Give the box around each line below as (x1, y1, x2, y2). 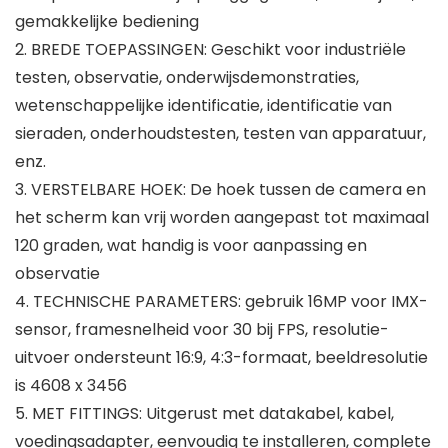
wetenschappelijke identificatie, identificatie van (15, 94, 392, 118)
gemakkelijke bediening (15, 10, 199, 34)
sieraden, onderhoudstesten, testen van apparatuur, (15, 122, 426, 146)
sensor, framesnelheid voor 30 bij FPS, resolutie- (15, 318, 389, 342)
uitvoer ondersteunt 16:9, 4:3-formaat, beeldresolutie (15, 346, 428, 370)
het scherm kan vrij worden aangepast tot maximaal (15, 206, 429, 230)
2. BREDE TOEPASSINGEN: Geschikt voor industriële (15, 38, 406, 62)
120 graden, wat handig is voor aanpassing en (15, 234, 367, 258)
